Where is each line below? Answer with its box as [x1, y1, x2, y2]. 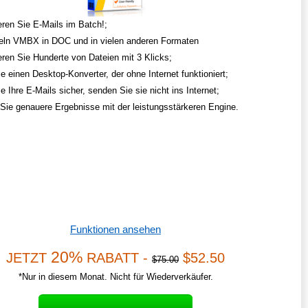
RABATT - [82, 250, 152, 266]
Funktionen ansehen [70, 223, 161, 236]
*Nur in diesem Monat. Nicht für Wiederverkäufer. [18, 272, 213, 283]
